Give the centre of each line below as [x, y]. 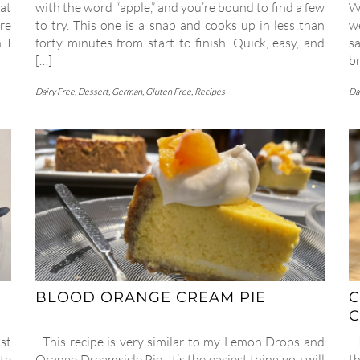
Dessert [93, 92]
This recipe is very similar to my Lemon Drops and [180, 341]
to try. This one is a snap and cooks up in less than [180, 25]
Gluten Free [168, 92]
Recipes [210, 92]
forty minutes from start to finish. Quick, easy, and [180, 43]
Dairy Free [55, 92]
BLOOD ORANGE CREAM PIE [151, 297]
